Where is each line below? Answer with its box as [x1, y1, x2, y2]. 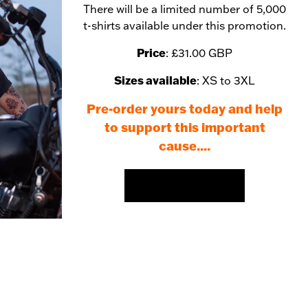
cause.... [159, 137, 211, 154]
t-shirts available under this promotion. [83, 18, 287, 32]
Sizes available [114, 72, 197, 87]
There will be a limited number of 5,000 [83, 1, 287, 16]
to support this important [104, 118, 265, 135]
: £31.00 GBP [166, 45, 233, 60]
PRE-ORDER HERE [140, 182, 201, 194]
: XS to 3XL [197, 73, 256, 87]
